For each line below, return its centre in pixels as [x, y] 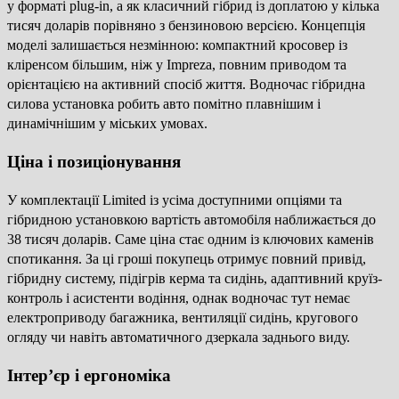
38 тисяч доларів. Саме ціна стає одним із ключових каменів [191, 239]
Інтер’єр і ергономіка [89, 375]
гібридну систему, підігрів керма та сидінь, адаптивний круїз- [195, 278]
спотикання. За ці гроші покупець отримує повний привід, [187, 258]
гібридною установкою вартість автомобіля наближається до [191, 219]
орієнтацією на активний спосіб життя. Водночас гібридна [186, 85]
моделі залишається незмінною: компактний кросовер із [177, 45]
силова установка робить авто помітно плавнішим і [164, 104]
